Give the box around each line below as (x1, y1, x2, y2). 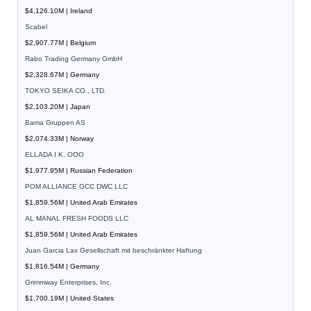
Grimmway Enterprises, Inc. (25, 278, 112, 287)
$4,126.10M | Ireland (25, 7, 92, 15)
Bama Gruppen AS (25, 119, 85, 127)
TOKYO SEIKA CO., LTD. (25, 87, 106, 95)
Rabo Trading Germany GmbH (25, 55, 122, 63)
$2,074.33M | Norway (25, 135, 94, 143)
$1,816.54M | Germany (25, 262, 99, 271)
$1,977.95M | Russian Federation (25, 167, 133, 175)
